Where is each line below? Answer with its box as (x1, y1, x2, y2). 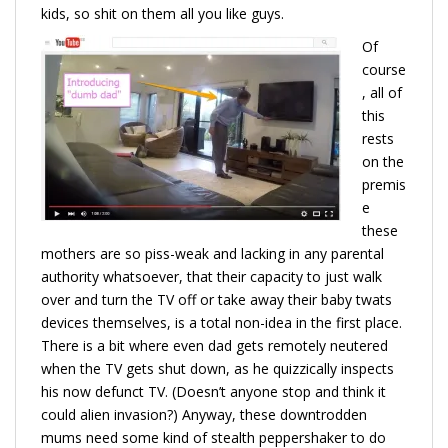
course (362, 59, 406, 79)
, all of (362, 82, 402, 102)
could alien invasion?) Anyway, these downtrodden (41, 404, 367, 424)
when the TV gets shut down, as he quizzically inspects (41, 358, 394, 378)
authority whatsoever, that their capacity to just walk (41, 266, 382, 286)
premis (362, 174, 406, 194)
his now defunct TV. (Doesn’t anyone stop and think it (41, 381, 386, 401)
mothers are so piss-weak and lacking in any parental (41, 243, 384, 263)
